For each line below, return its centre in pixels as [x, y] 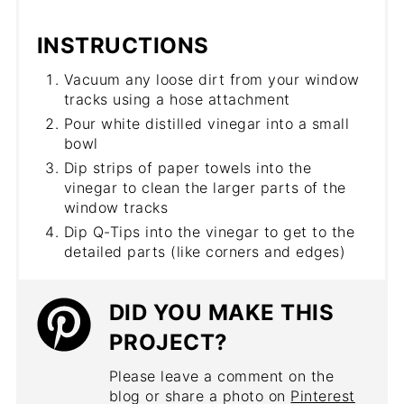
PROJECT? [168, 342]
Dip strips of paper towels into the [188, 167]
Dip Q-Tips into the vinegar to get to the [209, 231]
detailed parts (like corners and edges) [205, 251]
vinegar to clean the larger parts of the [205, 187]
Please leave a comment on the [221, 376]
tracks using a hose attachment [177, 99]
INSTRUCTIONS [123, 45]
